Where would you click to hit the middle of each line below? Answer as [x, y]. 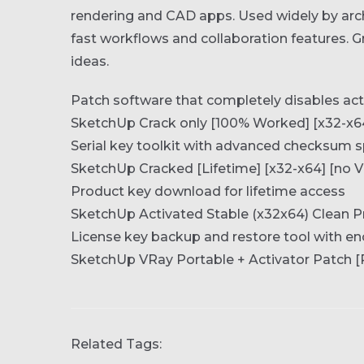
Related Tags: [116, 344]
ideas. [90, 61]
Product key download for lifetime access [208, 191]
